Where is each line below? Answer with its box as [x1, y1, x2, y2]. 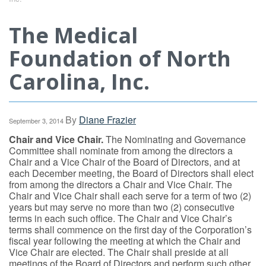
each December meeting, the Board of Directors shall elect [9, 166, 254, 180]
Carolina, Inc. [9, 67, 150, 96]
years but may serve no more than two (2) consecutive [9, 200, 235, 214]
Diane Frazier [79, 113, 136, 126]
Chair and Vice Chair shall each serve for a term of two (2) [9, 189, 251, 202]
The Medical [9, 21, 138, 50]
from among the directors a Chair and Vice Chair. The [9, 178, 232, 191]
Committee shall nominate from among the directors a [9, 144, 233, 157]
